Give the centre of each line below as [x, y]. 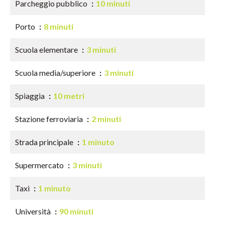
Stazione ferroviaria [50, 119]
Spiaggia [31, 96]
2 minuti [106, 119]
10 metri [69, 96]
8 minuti [59, 26]
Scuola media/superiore [56, 73]
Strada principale [45, 142]
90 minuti [76, 211]
